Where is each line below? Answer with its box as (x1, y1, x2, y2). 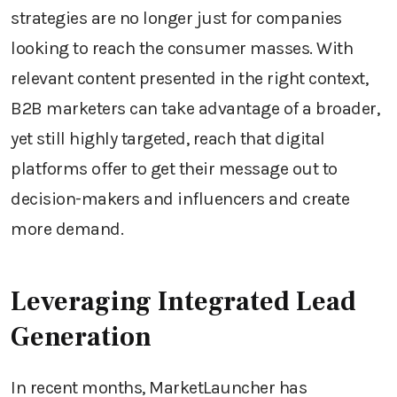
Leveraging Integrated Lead (11, 284, 356, 319)
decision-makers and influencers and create (11, 189, 349, 209)
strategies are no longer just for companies (11, 8, 342, 28)
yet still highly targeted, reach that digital (11, 128, 325, 149)
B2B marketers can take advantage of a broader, (11, 98, 379, 119)
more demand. (11, 219, 123, 239)
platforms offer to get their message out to (11, 159, 338, 179)
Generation (11, 320, 152, 354)
